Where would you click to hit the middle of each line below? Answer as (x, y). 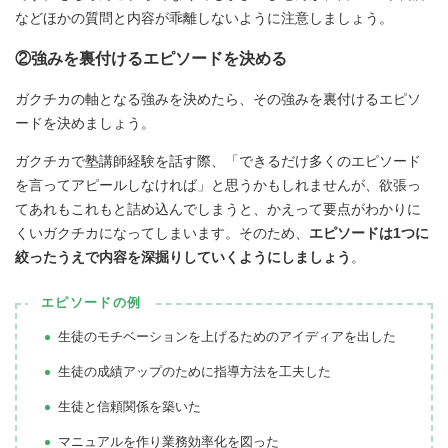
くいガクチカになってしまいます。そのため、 (162, 232)
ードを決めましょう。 (85, 122)
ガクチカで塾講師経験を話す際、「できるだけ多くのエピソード (218, 160)
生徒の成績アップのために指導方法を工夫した (194, 371)
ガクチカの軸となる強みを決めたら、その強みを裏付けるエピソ (218, 98)
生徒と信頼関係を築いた (129, 406)
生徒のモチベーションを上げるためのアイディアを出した (227, 336)
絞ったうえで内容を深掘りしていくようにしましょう (183, 256)
